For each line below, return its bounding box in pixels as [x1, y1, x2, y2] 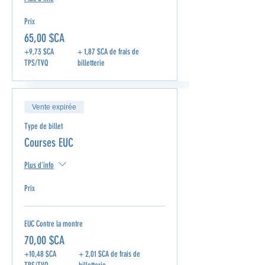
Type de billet [24, 121, 63, 131]
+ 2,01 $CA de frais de [79, 249, 141, 259]
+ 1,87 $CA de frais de [77, 47, 139, 57]
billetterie [77, 58, 105, 68]
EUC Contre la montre [24, 219, 83, 229]
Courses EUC [24, 135, 73, 150]
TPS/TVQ [24, 58, 48, 68]
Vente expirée [32, 103, 76, 111]
